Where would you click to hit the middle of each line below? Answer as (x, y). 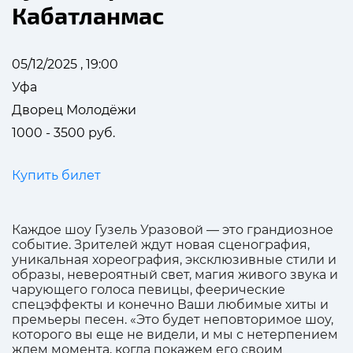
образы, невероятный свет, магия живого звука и (175, 274)
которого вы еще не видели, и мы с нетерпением (175, 334)
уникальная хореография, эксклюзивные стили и (174, 259)
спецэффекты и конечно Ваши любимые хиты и (170, 304)
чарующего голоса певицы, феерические (149, 289)
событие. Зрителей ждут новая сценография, (161, 244)
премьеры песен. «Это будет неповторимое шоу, (173, 319)
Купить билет (56, 175)
